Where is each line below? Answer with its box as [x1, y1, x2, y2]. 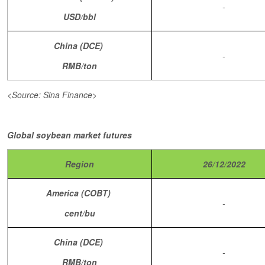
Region [65, 158, 94, 170]
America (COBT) [46, 187, 113, 199]
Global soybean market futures [7, 129, 132, 141]
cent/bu [64, 207, 95, 219]
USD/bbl [63, 11, 96, 22]
